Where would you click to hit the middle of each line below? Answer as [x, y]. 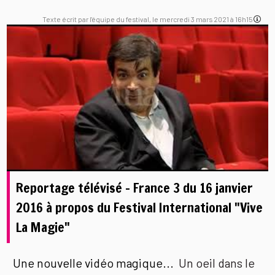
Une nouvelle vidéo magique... [96, 263]
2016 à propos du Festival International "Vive [140, 207]
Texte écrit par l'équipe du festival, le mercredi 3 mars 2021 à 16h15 [148, 19]
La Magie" [43, 227]
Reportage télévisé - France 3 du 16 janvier [135, 188]
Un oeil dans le [217, 263]
